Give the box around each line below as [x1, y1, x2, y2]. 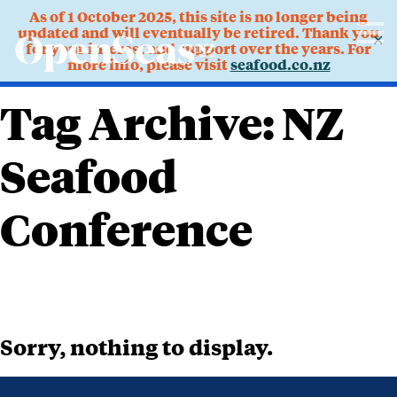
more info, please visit [66, 54, 230, 74]
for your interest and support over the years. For [26, 38, 371, 58]
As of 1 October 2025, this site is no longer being [29, 6, 368, 27]
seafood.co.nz [230, 54, 331, 74]
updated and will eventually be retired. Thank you [18, 22, 379, 43]
